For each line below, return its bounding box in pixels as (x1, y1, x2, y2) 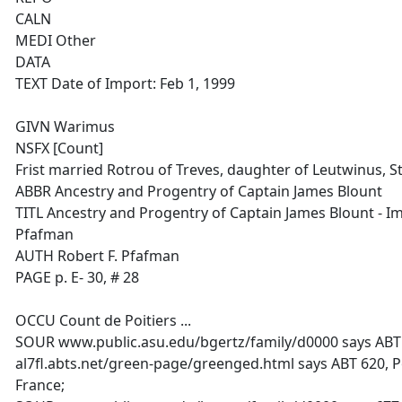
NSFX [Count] (15, 138, 103, 158)
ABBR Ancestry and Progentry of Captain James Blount (15, 181, 382, 201)
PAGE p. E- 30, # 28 (15, 267, 139, 287)
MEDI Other (15, 31, 96, 50)
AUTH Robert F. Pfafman (15, 246, 179, 266)
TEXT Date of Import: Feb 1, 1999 (15, 74, 235, 93)
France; (15, 375, 65, 395)
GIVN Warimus (15, 117, 115, 136)
